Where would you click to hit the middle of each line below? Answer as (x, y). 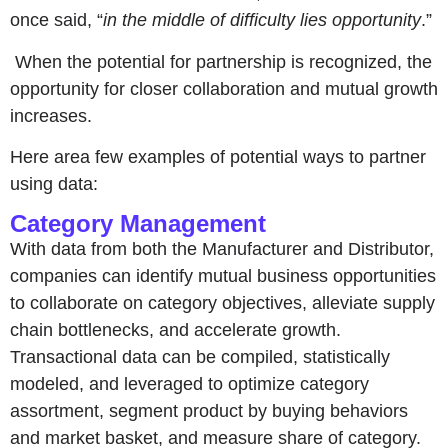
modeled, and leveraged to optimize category (189, 384)
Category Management (138, 224)
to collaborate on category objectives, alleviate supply (222, 303)
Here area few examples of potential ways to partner (218, 156)
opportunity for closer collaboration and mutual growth (224, 88)
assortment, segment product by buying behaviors (209, 411)
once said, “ (56, 20)
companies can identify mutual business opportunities (223, 276)
